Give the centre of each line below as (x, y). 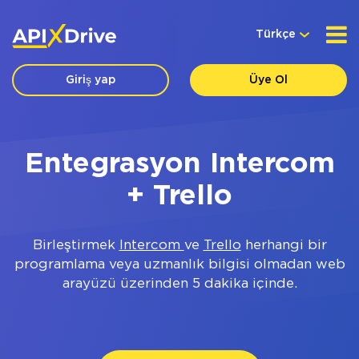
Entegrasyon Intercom (179, 164)
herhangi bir (284, 246)
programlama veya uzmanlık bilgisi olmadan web (179, 265)
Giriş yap (91, 80)
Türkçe (276, 34)
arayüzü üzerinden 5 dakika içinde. (179, 284)
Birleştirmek (76, 246)
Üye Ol (268, 80)
